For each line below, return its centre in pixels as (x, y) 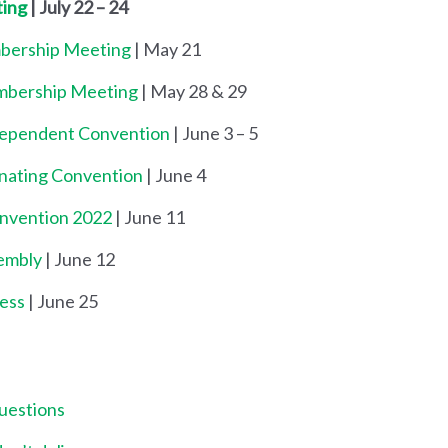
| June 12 (78, 258)
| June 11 (148, 216)
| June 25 (61, 300)
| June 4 (174, 174)
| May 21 (166, 48)
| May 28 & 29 (192, 90)
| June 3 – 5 (214, 132)
